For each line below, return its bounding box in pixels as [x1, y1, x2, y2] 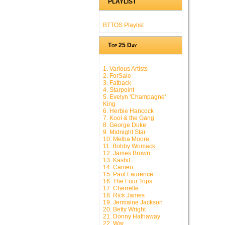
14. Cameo [103, 164, 133, 171]
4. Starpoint [103, 86, 134, 94]
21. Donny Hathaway [103, 213, 160, 220]
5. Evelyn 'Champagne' [103, 93, 166, 101]
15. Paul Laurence [103, 171, 153, 178]
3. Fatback [103, 79, 131, 87]
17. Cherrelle [103, 185, 139, 192]
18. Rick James [103, 192, 145, 199]
